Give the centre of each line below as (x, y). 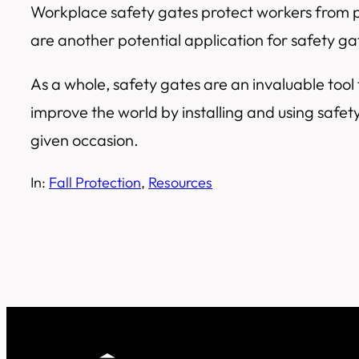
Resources (180, 183)
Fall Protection (95, 183)
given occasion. (85, 140)
